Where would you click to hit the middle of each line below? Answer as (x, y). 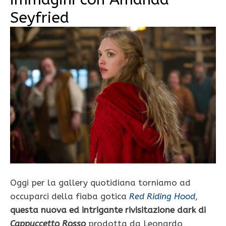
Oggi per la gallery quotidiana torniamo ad (100, 183)
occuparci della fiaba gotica (70, 196)
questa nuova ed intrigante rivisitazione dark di (108, 210)
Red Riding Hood (162, 196)
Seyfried (40, 18)
